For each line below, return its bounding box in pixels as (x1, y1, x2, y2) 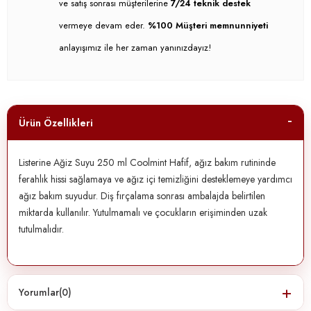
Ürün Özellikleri (19, 116, 93, 130)
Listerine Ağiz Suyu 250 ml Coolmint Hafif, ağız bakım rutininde (19, 155, 276, 169)
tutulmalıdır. (19, 222, 64, 236)
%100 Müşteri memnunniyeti (148, 19, 268, 32)
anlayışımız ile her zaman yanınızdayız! (59, 41, 211, 54)
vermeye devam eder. (59, 19, 148, 32)
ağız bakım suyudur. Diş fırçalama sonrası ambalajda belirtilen (19, 189, 265, 203)
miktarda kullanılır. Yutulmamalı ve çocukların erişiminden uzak (19, 205, 267, 219)
